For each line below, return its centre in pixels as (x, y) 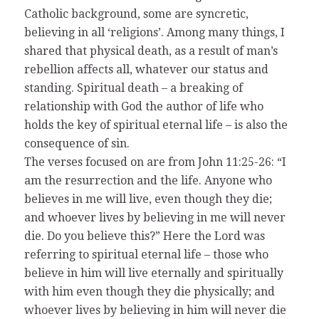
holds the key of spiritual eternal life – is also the (156, 125)
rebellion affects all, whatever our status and (146, 69)
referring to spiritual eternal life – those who (146, 254)
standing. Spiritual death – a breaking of (133, 88)
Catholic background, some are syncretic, (136, 14)
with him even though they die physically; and (149, 291)
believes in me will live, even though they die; (148, 199)
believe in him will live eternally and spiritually (153, 273)
